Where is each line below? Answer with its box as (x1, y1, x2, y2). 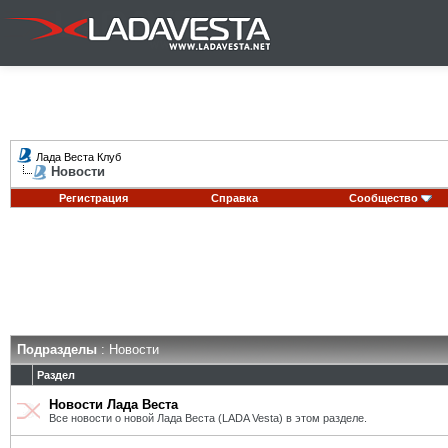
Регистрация (58, 192, 128, 204)
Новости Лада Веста (49, 397, 178, 412)
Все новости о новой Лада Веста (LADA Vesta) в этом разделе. (49, 412, 367, 424)
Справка (211, 192, 258, 204)
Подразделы (17, 342, 97, 357)
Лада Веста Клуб (36, 151, 121, 163)
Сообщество (348, 192, 418, 204)
